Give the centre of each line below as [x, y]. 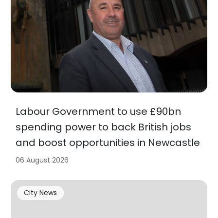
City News [40, 193]
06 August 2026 [42, 160]
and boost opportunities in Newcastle [108, 142]
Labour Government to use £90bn [99, 111]
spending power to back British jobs [104, 127]
